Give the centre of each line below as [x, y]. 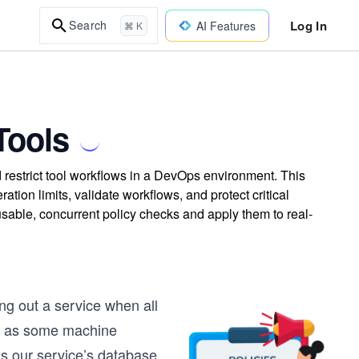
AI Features [226, 25]
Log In [308, 25]
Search [88, 25]
